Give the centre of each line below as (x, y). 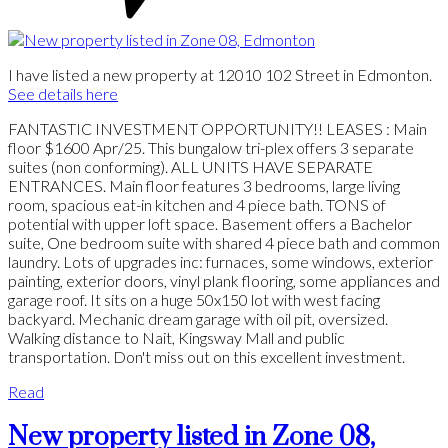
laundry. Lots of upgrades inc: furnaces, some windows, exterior (220, 261)
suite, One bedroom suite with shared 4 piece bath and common (224, 242)
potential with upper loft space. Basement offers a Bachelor (210, 223)
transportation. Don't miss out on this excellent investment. (206, 356)
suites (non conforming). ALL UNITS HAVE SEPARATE (190, 166)
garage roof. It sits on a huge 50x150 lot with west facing (194, 299)
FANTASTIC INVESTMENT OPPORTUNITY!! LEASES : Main (217, 128)
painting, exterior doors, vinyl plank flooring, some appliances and (224, 280)
